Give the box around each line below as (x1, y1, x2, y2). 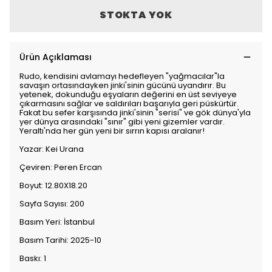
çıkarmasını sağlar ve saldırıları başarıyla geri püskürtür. (19, 98, 239, 109)
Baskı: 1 (19, 253, 46, 264)
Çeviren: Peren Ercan (19, 161, 102, 173)
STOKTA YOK (99, 8, 172, 22)
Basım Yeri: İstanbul (19, 216, 95, 228)
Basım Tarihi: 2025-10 (19, 234, 101, 246)
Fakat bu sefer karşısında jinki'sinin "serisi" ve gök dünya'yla (19, 107, 251, 118)
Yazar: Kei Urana (19, 143, 84, 155)
